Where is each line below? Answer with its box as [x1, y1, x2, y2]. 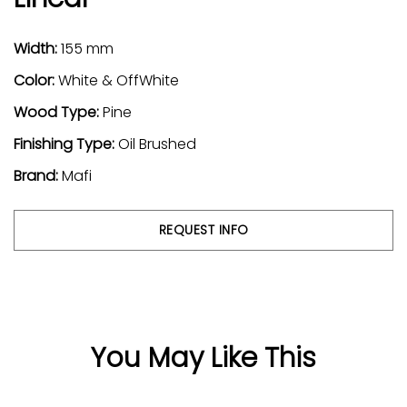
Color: [14, 69, 58, 91]
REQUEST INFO [158, 220, 249, 239]
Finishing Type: [14, 133, 118, 154]
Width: [14, 37, 61, 59]
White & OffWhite [58, 69, 179, 91]
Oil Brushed [118, 133, 196, 154]
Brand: [14, 164, 62, 186]
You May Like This [91, 338, 316, 377]
